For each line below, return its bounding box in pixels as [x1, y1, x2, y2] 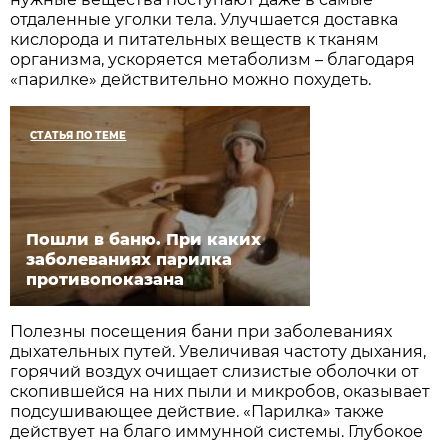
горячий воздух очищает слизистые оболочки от [10, 362, 420, 382]
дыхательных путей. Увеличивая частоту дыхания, [10, 342, 427, 362]
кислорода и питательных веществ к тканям [10, 30, 380, 50]
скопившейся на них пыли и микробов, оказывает [10, 382, 431, 402]
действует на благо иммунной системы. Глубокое [10, 422, 424, 442]
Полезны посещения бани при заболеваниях [10, 322, 393, 342]
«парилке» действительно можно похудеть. [10, 70, 372, 90]
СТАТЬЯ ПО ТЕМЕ [30, 129, 127, 143]
